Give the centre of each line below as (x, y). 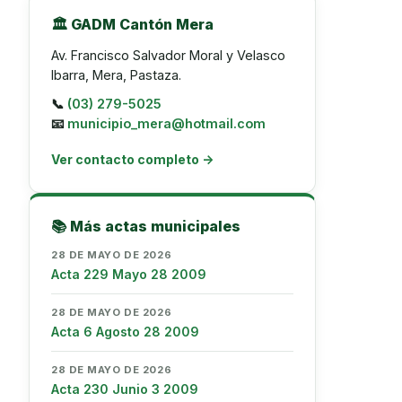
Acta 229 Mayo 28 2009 (129, 274)
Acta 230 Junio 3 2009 (125, 389)
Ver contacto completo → (132, 159)
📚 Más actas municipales (146, 226)
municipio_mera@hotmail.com (166, 123)
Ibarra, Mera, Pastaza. (116, 75)
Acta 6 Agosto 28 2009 (125, 332)
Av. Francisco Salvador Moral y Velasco (168, 55)
